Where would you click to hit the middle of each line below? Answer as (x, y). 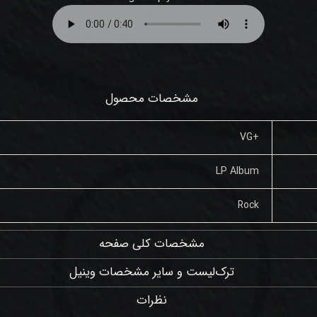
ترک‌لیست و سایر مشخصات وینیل (151, 272)
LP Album (237, 171)
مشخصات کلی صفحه (151, 243)
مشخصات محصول (151, 98)
